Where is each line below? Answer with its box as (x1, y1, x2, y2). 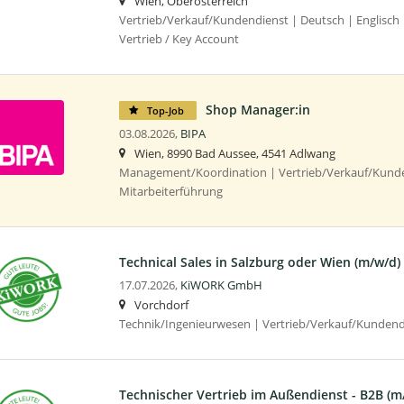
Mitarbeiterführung (118, 183, 223, 199)
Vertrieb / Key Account (118, 31, 239, 47)
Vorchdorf (133, 297, 188, 313)
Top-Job (143, 103, 187, 117)
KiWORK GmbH (179, 277, 262, 293)
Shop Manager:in (205, 100, 310, 118)
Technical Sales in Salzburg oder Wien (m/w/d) (118, 252, 400, 271)
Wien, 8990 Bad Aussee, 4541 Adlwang (133, 145, 335, 161)
